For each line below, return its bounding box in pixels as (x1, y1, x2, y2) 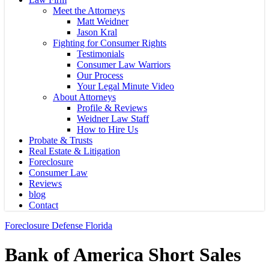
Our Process (77, 70, 123, 80)
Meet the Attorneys (53, 5, 125, 16)
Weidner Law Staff (77, 113, 149, 124)
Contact (29, 200, 58, 210)
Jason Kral (77, 27, 117, 37)
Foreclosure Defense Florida (5, 220, 112, 231)
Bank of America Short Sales (5, 244, 241, 266)
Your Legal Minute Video (77, 81, 174, 91)
